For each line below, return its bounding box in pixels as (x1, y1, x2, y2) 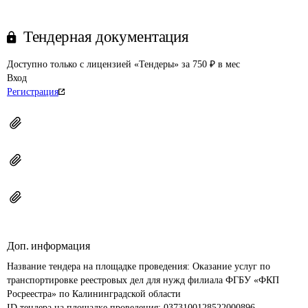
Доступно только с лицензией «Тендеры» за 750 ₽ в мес (7, 59, 240, 69)
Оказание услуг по (192, 261, 273, 272)
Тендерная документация (23, 28, 189, 45)
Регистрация (7, 87, 58, 97)
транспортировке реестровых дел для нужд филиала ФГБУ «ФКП (7, 275, 282, 285)
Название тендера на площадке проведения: (7, 261, 192, 272)
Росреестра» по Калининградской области (7, 289, 181, 299)
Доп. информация (7, 240, 90, 252)
